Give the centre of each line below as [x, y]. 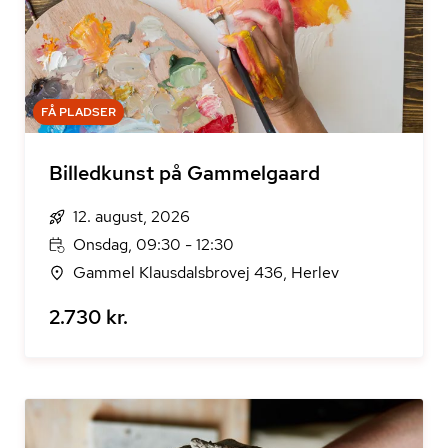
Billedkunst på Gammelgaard [184, 173]
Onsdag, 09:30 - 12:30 [153, 244]
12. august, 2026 [131, 216]
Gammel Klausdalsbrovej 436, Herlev [206, 272]
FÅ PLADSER [78, 112]
